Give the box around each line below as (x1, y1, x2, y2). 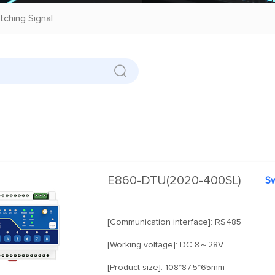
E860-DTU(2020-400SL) (107, 174, 241, 187)
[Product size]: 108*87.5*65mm (107, 263, 225, 272)
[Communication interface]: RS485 (107, 217, 242, 227)
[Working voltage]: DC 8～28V (107, 240, 224, 249)
